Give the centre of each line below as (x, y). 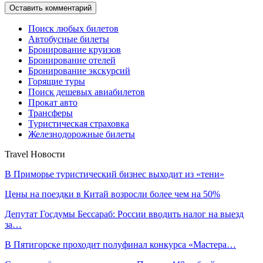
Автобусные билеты (69, 39)
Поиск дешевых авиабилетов (87, 92)
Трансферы (50, 113)
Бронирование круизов (75, 50)
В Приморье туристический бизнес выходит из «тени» (114, 174)
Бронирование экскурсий (79, 71)
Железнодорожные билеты (82, 134)
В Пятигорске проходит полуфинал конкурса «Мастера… (120, 245)
